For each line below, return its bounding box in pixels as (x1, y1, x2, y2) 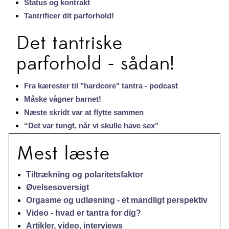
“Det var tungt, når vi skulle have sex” (24, 121, 159, 130)
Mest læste (17, 142, 110, 166)
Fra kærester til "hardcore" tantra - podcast (24, 81, 178, 90)
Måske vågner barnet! (24, 94, 102, 103)
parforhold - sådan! (16, 52, 175, 76)
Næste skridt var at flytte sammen (24, 107, 144, 117)
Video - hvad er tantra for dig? (26, 208, 142, 217)
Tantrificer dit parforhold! (24, 11, 114, 20)
